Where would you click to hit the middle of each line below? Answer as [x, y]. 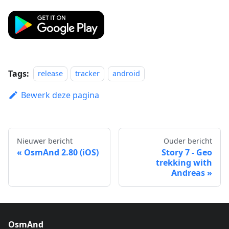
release [50, 74]
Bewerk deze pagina [60, 95]
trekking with [184, 162]
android [126, 74]
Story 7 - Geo [187, 152]
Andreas [188, 173]
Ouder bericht [188, 141]
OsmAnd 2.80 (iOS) [61, 152]
